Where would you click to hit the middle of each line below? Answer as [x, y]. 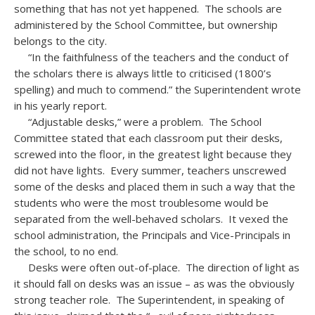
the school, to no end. [66, 251]
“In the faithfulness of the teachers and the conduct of [151, 57]
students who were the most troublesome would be [141, 202]
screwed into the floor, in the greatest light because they [153, 154]
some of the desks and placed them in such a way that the [155, 186]
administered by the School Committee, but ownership [146, 25]
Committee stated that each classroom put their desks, [148, 138]
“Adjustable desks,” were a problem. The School [138, 122]
